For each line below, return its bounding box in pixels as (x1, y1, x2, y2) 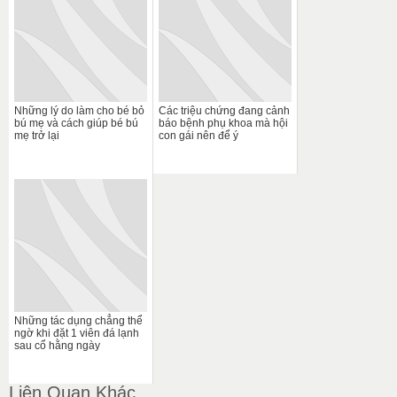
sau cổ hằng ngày (14, 339, 100, 352)
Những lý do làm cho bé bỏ (14, 104, 144, 117)
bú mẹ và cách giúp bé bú (14, 116, 138, 129)
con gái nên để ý (159, 128, 238, 142)
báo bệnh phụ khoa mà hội (159, 116, 288, 129)
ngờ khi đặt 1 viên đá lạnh (14, 326, 139, 339)
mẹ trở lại (14, 128, 59, 142)
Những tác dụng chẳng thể (14, 314, 143, 327)
